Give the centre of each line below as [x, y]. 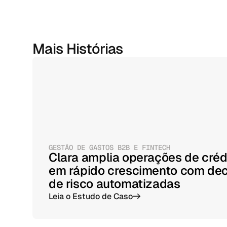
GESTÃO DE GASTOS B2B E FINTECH [109, 147]
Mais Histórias [78, 49]
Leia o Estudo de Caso [91, 196]
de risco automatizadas [115, 184]
